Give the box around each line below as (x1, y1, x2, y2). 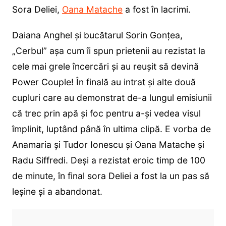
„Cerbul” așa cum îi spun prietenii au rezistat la (12, 45, 205, 56)
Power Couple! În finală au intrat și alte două (12, 76, 196, 87)
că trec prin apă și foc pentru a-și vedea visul (12, 107, 201, 119)
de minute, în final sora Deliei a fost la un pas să (12, 170, 209, 181)
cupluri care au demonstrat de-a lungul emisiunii (12, 92, 212, 103)
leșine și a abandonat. (12, 186, 102, 197)
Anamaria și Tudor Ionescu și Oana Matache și (12, 139, 204, 150)
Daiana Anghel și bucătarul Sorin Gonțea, (12, 29, 183, 40)
